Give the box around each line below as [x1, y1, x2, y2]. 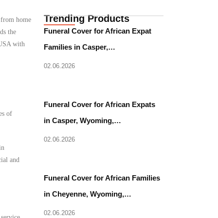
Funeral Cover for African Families [44, 174, 161, 182]
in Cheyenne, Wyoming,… [44, 190, 132, 198]
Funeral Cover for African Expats [44, 100, 156, 109]
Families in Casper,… [44, 43, 116, 51]
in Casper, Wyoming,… [44, 116, 122, 125]
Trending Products [44, 13, 130, 24]
